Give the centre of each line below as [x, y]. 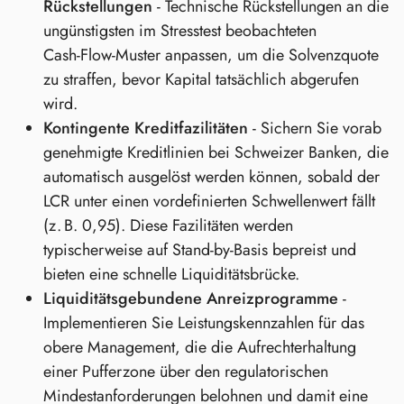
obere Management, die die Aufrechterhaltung [200, 348]
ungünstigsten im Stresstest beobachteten [180, 31]
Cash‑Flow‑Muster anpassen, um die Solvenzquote [211, 55]
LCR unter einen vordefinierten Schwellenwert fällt [209, 202]
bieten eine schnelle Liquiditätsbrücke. [171, 275]
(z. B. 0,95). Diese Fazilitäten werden [168, 226]
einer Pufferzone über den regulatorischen [186, 372]
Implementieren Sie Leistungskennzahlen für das [204, 323]
